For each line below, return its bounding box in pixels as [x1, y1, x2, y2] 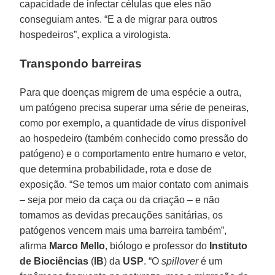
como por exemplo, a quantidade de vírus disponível [20, 118, 247, 129]
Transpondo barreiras [20, 57, 142, 71]
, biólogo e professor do [105, 241, 210, 252]
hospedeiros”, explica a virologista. [20, 29, 171, 41]
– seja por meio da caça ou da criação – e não [20, 195, 220, 206]
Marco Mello [49, 241, 106, 252]
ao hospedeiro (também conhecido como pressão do [20, 133, 249, 144]
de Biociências [20, 256, 89, 267]
